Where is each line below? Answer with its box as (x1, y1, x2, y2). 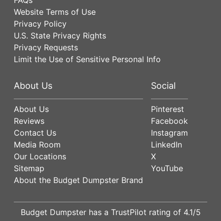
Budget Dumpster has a (20, 207, 111, 217)
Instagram (151, 127, 188, 138)
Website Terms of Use (14, 6, 96, 17)
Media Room (14, 139, 61, 149)
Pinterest (151, 104, 184, 114)
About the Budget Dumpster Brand (14, 175, 143, 185)
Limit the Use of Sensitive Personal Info (14, 54, 161, 64)
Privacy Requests (14, 42, 78, 52)
